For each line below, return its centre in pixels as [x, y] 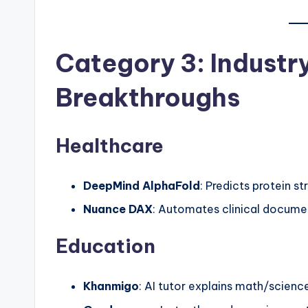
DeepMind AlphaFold [142, 185]
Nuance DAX [118, 209]
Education [106, 246]
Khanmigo [111, 286]
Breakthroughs [148, 97]
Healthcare [110, 145]
